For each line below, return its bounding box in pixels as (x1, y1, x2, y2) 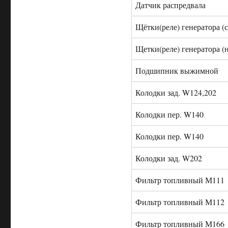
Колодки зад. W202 (135, 153, 205, 164)
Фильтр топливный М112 (135, 196, 224, 208)
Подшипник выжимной (135, 65, 218, 76)
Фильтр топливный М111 (135, 175, 224, 186)
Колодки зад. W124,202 (135, 87, 219, 98)
